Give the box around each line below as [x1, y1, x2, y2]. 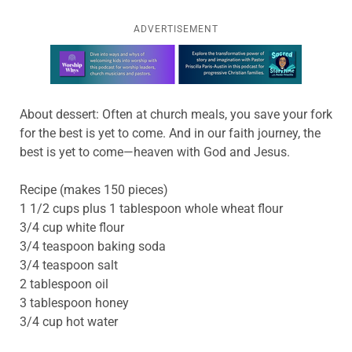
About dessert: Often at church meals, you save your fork [20, 106, 332, 122]
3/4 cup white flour [20, 219, 124, 235]
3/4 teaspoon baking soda [20, 238, 166, 254]
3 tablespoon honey [20, 295, 129, 310]
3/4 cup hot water [20, 313, 118, 329]
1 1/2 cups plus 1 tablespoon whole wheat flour [20, 200, 283, 216]
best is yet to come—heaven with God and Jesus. [20, 144, 290, 159]
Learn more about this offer [50, 46, 202, 61]
